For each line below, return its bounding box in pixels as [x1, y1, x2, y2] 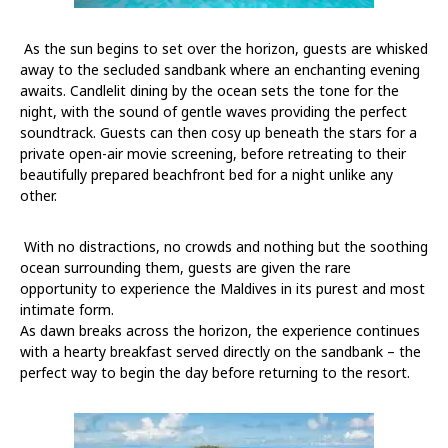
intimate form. [20, 299, 114, 319]
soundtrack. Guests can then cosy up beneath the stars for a [20, 122, 417, 142]
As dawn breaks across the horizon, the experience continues [20, 320, 424, 340]
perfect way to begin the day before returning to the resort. [20, 362, 410, 382]
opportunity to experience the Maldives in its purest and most [20, 278, 425, 298]
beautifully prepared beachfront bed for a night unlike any [20, 164, 393, 184]
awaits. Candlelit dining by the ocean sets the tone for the [20, 80, 399, 100]
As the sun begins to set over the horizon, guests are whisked [24, 38, 428, 58]
